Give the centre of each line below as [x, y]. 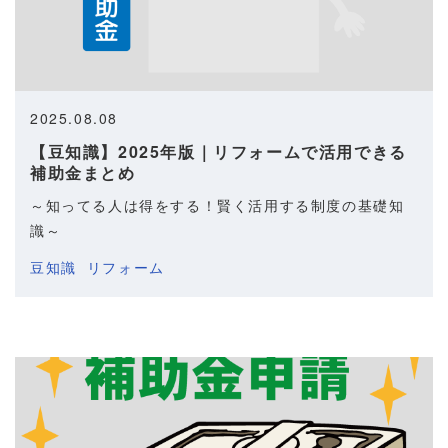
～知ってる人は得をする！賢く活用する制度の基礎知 [217, 204]
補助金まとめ [83, 172]
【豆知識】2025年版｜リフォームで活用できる [218, 151]
